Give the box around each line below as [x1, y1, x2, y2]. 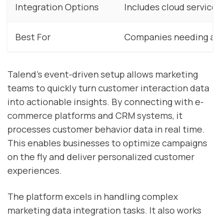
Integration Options [15, 1, 99, 13]
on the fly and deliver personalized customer [7, 150, 194, 163]
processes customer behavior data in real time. [7, 123, 205, 135]
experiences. [7, 164, 62, 176]
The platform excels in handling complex [7, 190, 178, 202]
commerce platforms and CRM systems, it [7, 109, 183, 121]
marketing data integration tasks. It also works [7, 204, 201, 216]
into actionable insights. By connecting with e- [7, 95, 204, 108]
